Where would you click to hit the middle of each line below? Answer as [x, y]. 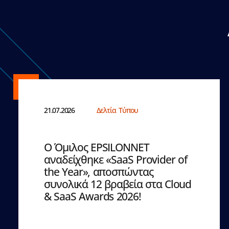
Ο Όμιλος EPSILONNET [97, 147]
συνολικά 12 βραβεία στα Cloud [118, 184]
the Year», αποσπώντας [99, 171]
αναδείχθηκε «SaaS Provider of [116, 159]
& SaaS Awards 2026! [93, 196]
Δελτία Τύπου [117, 110]
